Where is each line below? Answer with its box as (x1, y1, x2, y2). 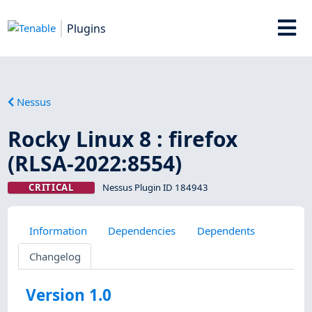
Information (29, 223, 87, 237)
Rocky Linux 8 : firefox (8, 124, 238, 153)
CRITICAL (29, 180, 74, 194)
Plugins (67, 20, 107, 36)
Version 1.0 (26, 284, 112, 306)
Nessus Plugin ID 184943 (102, 180, 208, 194)
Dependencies (108, 223, 176, 237)
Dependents (196, 223, 255, 237)
